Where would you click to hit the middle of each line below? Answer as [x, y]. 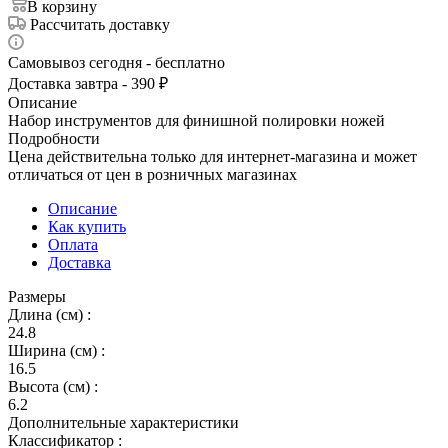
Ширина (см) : [56, 350]
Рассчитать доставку [100, 24]
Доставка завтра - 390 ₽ [88, 83]
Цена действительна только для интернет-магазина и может [212, 156]
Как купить [87, 226]
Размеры [37, 296]
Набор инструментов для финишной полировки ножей [196, 120]
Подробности [54, 138]
